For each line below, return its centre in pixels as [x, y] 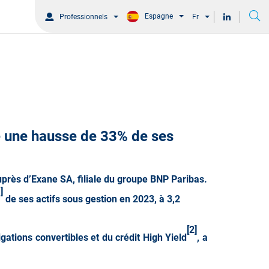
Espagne [159, 17]
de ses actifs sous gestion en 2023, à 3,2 [92, 199]
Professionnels [84, 17]
